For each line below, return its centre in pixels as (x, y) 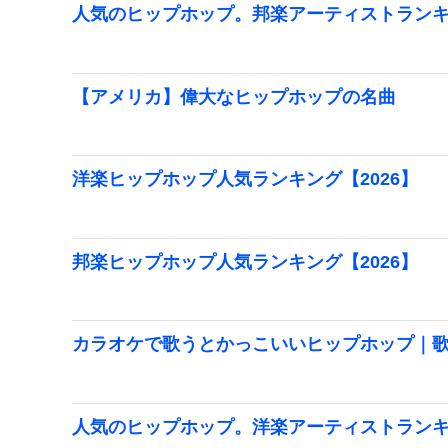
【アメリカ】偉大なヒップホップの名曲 (234, 96)
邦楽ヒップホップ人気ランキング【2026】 (245, 261)
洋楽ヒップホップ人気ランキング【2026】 (245, 179)
